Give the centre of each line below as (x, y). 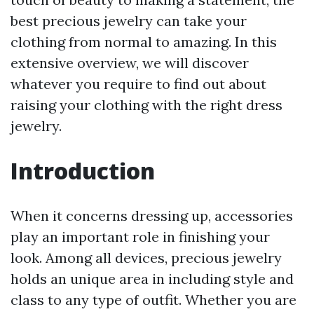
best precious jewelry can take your (129, 21)
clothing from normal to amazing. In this (144, 42)
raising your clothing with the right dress (146, 105)
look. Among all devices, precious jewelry (146, 258)
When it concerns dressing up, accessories (152, 216)
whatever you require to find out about (138, 84)
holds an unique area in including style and (152, 279)
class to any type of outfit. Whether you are (153, 300)
